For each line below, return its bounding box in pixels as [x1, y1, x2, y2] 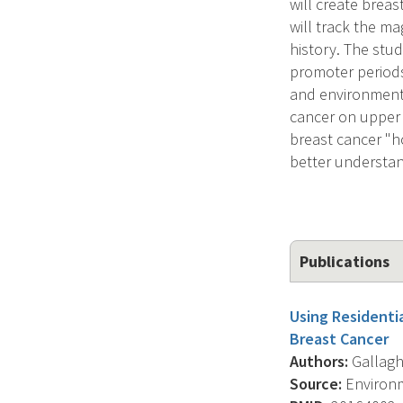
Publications [300, 251, 390, 272]
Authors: [290, 351, 348, 372]
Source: [290, 373, 342, 394]
